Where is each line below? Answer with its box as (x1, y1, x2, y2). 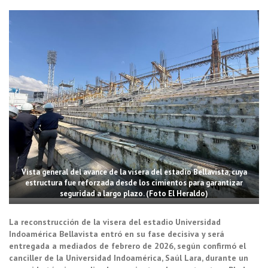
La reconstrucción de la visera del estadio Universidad (9, 216, 221, 227)
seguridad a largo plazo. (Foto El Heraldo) (60, 188, 208, 199)
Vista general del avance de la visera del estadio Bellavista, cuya (21, 166, 247, 177)
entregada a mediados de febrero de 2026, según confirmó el (9, 240, 246, 251)
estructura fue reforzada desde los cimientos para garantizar (25, 177, 243, 188)
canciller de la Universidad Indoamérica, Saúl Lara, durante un (9, 252, 248, 263)
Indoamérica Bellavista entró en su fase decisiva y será (9, 228, 224, 239)
